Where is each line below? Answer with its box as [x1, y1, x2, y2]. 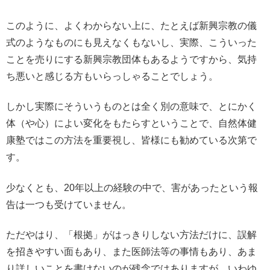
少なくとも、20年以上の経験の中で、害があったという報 [6, 182, 258, 193]
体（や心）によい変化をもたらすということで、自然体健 [6, 118, 257, 129]
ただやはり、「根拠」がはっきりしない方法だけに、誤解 [6, 229, 257, 240]
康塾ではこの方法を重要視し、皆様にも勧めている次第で [6, 135, 257, 146]
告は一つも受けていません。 [6, 199, 131, 210]
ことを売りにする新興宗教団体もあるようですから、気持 [6, 54, 257, 64]
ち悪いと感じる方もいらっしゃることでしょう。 [6, 71, 218, 81]
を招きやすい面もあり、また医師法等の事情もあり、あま [6, 246, 257, 257]
